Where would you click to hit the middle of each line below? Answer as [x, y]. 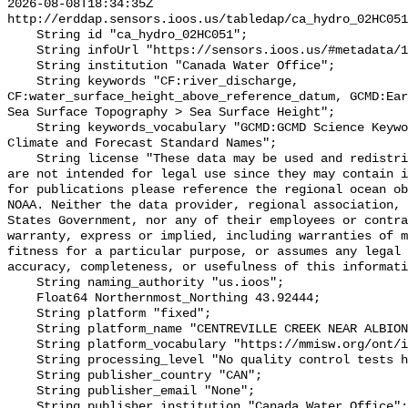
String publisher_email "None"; [22, 392]
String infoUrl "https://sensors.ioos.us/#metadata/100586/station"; [22, 51]
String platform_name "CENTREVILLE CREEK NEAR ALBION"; [22, 330]
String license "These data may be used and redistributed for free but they [22, 159]
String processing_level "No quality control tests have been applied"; [22, 361]
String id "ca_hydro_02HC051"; [22, 36]
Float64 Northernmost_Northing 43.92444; [22, 299]
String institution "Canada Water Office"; [22, 66]
